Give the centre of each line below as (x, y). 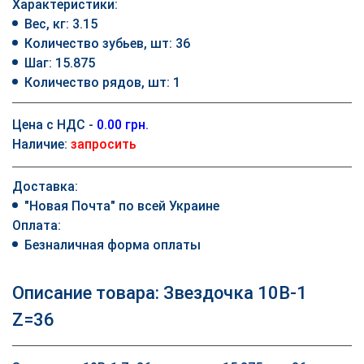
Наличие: (41, 144)
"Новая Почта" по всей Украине (122, 206)
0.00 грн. (123, 125)
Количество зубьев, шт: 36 (107, 43)
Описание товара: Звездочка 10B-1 (160, 293)
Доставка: (45, 186)
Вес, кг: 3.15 (61, 24)
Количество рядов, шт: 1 (102, 82)
